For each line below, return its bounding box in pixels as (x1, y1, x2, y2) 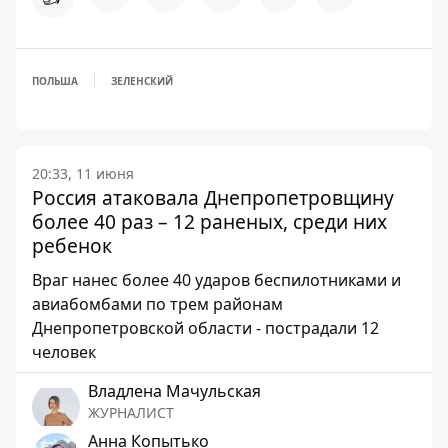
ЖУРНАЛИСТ (88, 403, 174, 422)
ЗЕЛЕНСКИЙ (111, 74, 173, 88)
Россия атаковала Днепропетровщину (32, 184, 394, 211)
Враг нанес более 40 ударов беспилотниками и (32, 269, 401, 291)
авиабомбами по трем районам (32, 293, 283, 315)
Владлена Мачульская (88, 380, 261, 402)
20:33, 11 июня (32, 164, 134, 183)
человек (32, 341, 96, 363)
